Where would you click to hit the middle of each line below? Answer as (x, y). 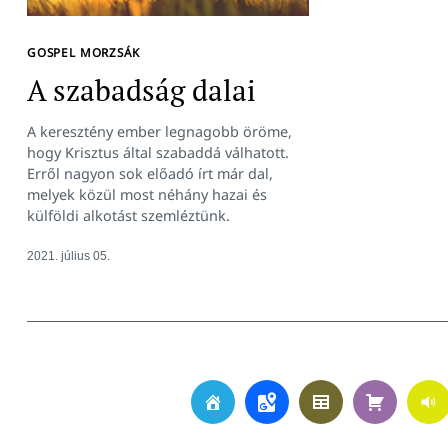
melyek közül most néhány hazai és (147, 194)
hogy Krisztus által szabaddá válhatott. (158, 152)
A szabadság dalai (141, 90)
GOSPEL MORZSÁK (83, 51)
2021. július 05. (68, 255)
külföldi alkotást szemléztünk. (128, 215)
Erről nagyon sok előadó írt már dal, (150, 173)
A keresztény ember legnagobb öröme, (159, 131)
